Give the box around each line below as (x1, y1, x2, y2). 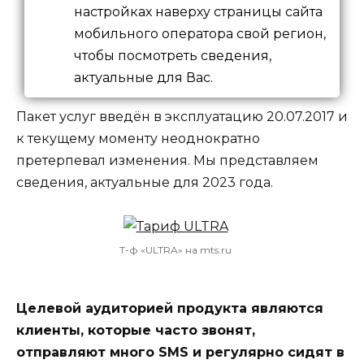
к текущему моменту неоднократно (16, 130, 260, 146)
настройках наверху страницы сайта (74, 3, 323, 19)
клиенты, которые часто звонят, (16, 322, 255, 338)
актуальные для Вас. (74, 69, 213, 85)
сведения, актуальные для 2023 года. (16, 174, 273, 190)
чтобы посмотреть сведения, (74, 47, 271, 63)
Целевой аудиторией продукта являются (16, 300, 323, 316)
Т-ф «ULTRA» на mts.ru (119, 243, 232, 256)
